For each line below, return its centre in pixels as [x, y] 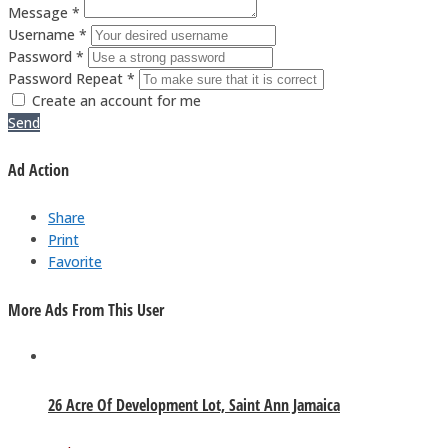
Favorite [75, 261]
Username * [47, 34]
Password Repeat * [71, 78]
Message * [44, 12]
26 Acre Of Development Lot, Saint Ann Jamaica [194, 405]
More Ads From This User [86, 309]
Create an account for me [116, 100]
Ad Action [38, 170]
